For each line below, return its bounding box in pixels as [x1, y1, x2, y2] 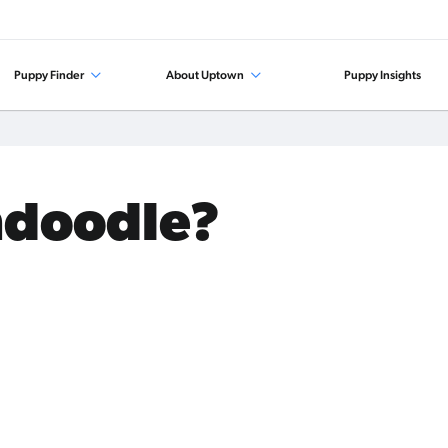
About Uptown [166, 68, 247, 82]
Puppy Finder [14, 68, 87, 82]
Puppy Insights [344, 68, 422, 82]
